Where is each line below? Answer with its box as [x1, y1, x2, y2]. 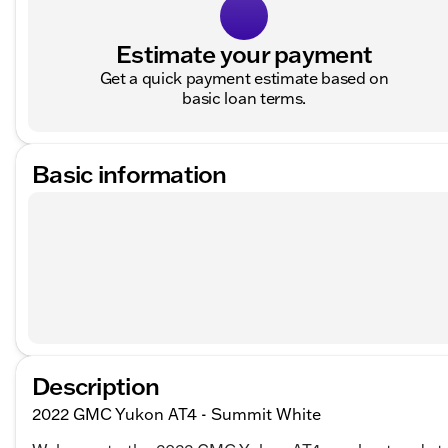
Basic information [32, 158, 227, 190]
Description [32, 370, 160, 402]
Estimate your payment [116, 38, 373, 70]
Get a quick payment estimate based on [99, 68, 389, 89]
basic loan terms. [182, 88, 306, 109]
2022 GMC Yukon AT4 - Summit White [32, 404, 321, 425]
